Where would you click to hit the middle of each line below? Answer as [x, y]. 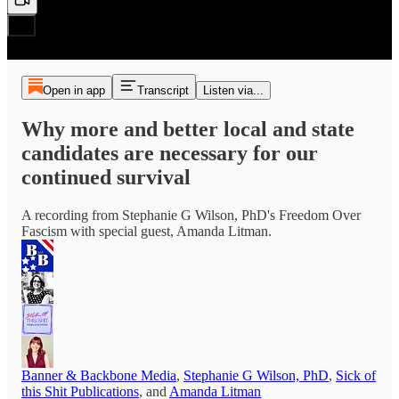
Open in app [73, 90]
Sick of [356, 375]
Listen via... [233, 90]
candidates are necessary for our [170, 153]
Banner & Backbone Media [99, 375]
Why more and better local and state [188, 129]
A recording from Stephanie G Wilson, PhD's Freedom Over [191, 215]
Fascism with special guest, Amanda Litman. [147, 231]
